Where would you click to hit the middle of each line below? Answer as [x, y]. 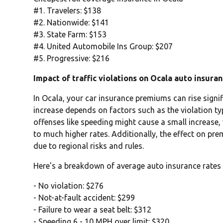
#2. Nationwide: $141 [71, 23]
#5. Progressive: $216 [72, 58]
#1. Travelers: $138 [67, 11]
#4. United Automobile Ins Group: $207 [103, 47]
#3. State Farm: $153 [70, 35]
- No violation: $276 [69, 186]
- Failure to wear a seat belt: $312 [93, 210]
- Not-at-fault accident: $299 [84, 198]
